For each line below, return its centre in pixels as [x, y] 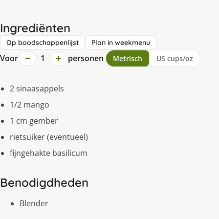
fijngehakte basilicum [49, 153]
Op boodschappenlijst [43, 43]
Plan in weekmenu [121, 43]
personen [86, 58]
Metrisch [127, 59]
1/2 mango [30, 105]
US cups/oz [175, 59]
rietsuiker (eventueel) [49, 137]
